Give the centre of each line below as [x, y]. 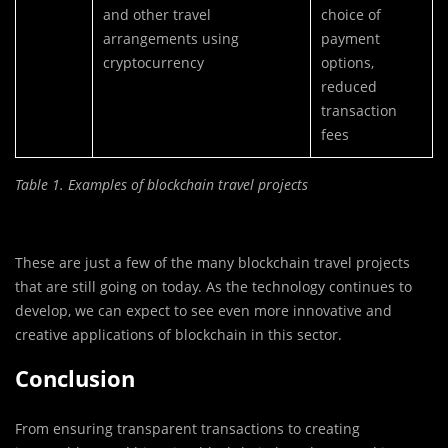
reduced [349, 87]
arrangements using [171, 39]
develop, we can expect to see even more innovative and [203, 311]
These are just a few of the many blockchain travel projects [212, 263]
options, [347, 63]
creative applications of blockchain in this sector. [178, 335]
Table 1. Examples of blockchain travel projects [161, 185]
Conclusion [75, 378]
